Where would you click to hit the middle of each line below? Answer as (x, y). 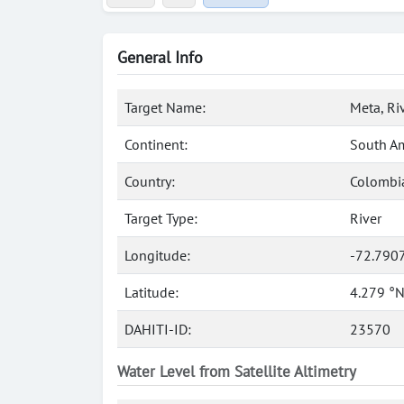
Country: (150, 181)
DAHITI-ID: (158, 329)
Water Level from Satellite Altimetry (237, 372)
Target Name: (165, 107)
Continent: (156, 144)
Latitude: (151, 292)
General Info (160, 57)
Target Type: (161, 218)
